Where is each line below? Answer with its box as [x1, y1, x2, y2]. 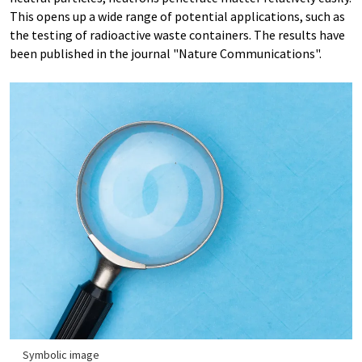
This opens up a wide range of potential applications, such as [10, 8, 345, 24]
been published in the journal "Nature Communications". [10, 45, 322, 61]
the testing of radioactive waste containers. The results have [10, 27, 345, 43]
